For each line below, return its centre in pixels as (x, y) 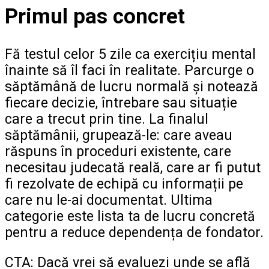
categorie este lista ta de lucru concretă (130, 216)
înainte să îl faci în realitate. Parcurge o (129, 70)
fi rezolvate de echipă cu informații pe (124, 184)
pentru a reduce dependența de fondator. (134, 232)
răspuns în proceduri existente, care (118, 151)
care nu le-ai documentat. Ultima (109, 200)
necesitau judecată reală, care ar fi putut (133, 168)
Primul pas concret (95, 16)
